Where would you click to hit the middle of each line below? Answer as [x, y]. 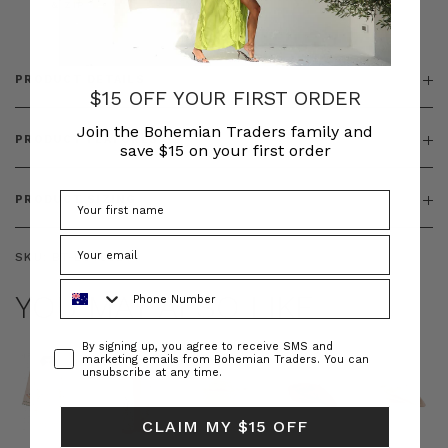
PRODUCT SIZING [76, 199]
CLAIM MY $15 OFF [225, 427]
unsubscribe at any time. [152, 373]
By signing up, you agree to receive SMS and [207, 347]
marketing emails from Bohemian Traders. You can [225, 360]
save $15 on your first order [225, 151]
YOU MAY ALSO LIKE [164, 306]
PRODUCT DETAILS [80, 79]
